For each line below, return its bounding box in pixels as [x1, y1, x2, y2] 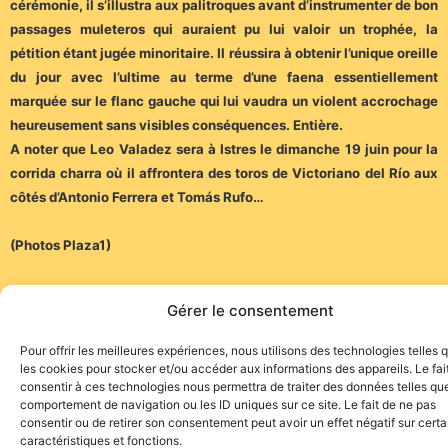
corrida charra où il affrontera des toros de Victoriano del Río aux [10, 165, 438, 182]
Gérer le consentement [166, 301, 334, 320]
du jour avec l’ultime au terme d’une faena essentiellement [10, 69, 438, 86]
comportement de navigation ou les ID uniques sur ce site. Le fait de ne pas [20, 397, 436, 412]
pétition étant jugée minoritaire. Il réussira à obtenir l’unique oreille [10, 45, 438, 62]
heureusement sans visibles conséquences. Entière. [10, 117, 343, 134]
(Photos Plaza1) [10, 237, 111, 254]
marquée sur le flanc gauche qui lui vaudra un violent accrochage [10, 93, 438, 110]
